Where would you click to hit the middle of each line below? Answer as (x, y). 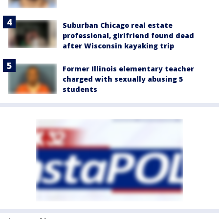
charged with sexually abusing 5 (123, 79)
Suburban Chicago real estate (118, 25)
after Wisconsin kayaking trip (118, 46)
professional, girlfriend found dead (128, 36)
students (80, 89)
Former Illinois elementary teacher (128, 69)
